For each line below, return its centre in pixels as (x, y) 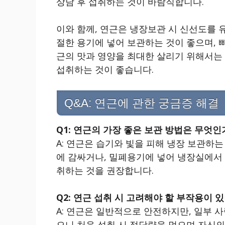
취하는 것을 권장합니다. (105, 171)
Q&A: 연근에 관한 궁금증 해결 (142, 103)
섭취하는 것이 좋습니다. (105, 70)
